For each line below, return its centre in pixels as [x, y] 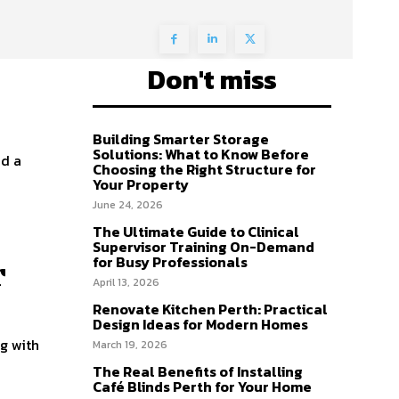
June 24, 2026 [128, 205]
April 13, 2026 [126, 283]
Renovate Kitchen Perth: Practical [210, 309]
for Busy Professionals [170, 262]
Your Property [141, 185]
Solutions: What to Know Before [201, 155]
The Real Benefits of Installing [198, 372]
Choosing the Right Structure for [204, 170]
